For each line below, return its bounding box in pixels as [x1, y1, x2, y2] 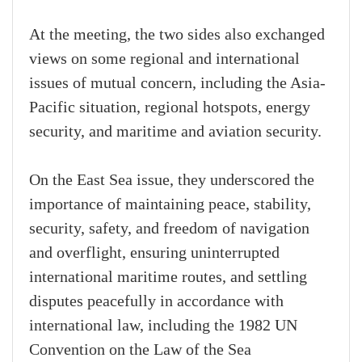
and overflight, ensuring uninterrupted [29, 244, 280, 263]
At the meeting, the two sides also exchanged [29, 26, 325, 44]
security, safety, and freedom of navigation [29, 220, 309, 238]
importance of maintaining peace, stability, [29, 196, 311, 214]
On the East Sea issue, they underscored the [29, 171, 314, 190]
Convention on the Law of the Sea [29, 341, 251, 360]
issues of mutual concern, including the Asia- [29, 74, 326, 93]
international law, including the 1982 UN [29, 317, 297, 335]
